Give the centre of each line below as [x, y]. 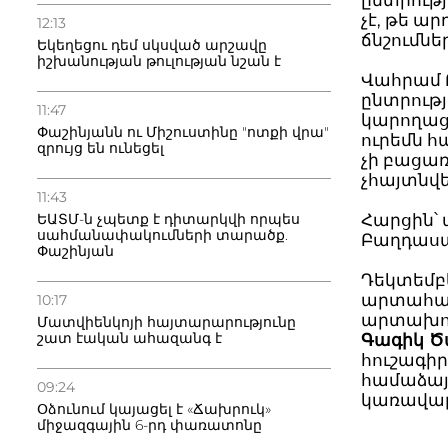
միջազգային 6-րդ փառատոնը [149, 425]
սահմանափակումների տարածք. [162, 235]
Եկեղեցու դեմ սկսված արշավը [152, 45]
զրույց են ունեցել [100, 148]
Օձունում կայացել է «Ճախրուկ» [154, 409]
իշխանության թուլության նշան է [159, 61]
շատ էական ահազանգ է [129, 338]
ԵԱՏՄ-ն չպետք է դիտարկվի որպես [168, 219]
